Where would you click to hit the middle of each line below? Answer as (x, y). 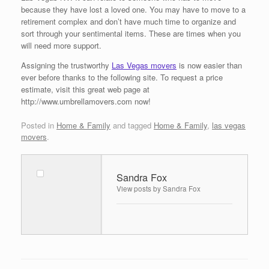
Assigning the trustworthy (66, 65)
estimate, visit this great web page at (85, 89)
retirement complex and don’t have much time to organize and (128, 22)
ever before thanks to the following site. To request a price (122, 77)
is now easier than (209, 65)
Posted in (39, 125)
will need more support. (61, 46)
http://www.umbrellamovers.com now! (86, 101)
